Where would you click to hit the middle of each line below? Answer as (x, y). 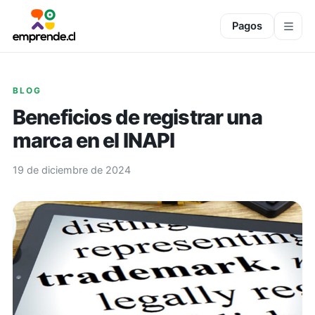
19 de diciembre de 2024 (72, 170)
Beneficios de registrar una (137, 117)
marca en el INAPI (94, 140)
